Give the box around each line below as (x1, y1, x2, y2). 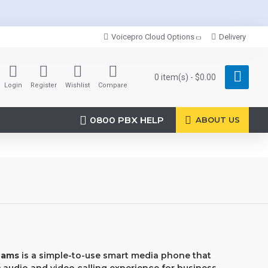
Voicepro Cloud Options (111, 32, 194, 41)
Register (31, 81, 57, 89)
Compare (98, 81, 127, 89)
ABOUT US (196, 115, 240, 124)
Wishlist (65, 81, 90, 89)
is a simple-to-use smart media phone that (19, 250, 211, 261)
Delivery (219, 32, 246, 41)
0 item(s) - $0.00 (154, 72, 216, 82)
